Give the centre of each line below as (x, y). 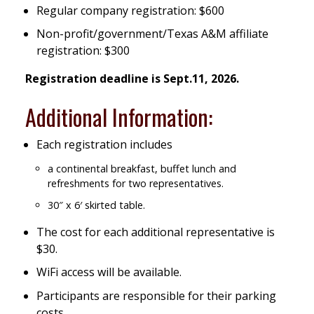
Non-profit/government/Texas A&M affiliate (152, 34)
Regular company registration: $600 (130, 10)
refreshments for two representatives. (136, 184)
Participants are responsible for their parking (156, 296)
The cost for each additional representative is (156, 232)
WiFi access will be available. (109, 272)
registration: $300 (83, 51)
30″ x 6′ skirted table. (96, 205)
